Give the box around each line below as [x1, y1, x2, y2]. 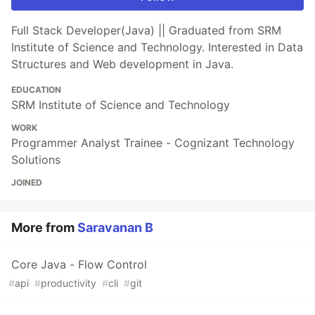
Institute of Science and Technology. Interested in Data [11, 39, 303, 54]
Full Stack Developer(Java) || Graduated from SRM [11, 22, 281, 37]
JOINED [11, 176, 42, 188]
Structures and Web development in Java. [11, 56, 233, 71]
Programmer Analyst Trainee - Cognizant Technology [11, 135, 295, 150]
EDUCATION [11, 84, 61, 95]
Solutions [11, 152, 60, 167]
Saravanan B [77, 219, 153, 235]
